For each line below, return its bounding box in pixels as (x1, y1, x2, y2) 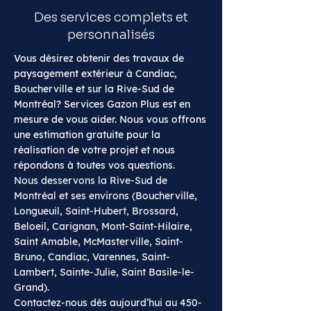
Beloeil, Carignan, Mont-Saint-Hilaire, (14, 220, 192, 233)
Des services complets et (34, 10, 188, 25)
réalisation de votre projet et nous (14, 144, 175, 156)
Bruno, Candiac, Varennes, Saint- (14, 251, 170, 263)
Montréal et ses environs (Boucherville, (14, 190, 197, 202)
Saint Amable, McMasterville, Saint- (14, 235, 183, 248)
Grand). (14, 281, 49, 294)
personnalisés (67, 27, 155, 42)
